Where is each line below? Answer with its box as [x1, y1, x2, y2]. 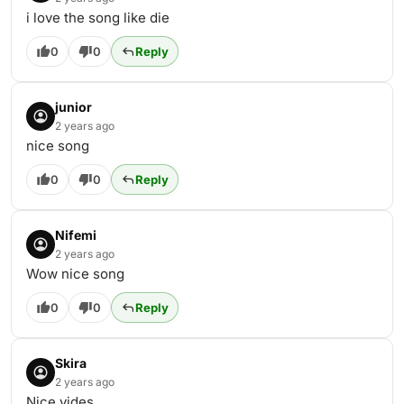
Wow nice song [26, 265, 124, 282]
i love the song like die [26, 9, 170, 26]
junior [55, 99, 92, 115]
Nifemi [55, 227, 96, 243]
